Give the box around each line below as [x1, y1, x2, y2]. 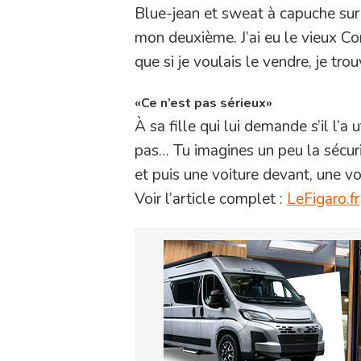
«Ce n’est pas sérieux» [135, 93, 272, 112]
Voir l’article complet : [135, 188, 287, 210]
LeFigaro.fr [287, 188, 359, 210]
